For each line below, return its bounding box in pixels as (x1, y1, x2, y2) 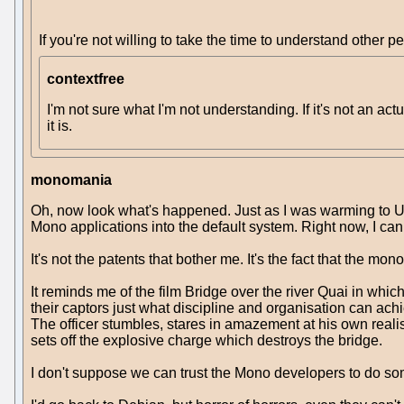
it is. (47, 118, 72, 134)
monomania (31, 172, 112, 188)
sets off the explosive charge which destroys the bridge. (31, 333, 382, 349)
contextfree (47, 71, 124, 87)
